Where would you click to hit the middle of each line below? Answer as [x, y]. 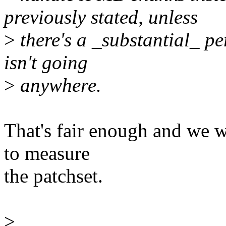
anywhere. [58, 85]
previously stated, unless [101, 17]
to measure [47, 153]
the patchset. [53, 176]
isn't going [46, 63]
